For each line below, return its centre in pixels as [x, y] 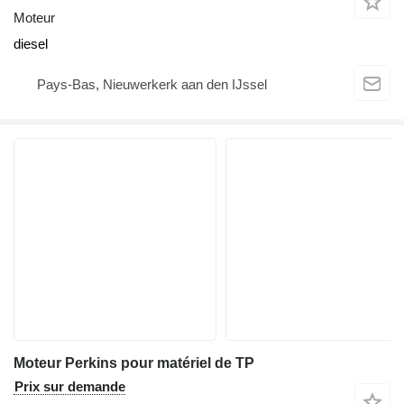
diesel [31, 44]
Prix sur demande [70, 387]
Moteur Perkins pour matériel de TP [134, 363]
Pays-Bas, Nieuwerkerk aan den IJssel [152, 84]
